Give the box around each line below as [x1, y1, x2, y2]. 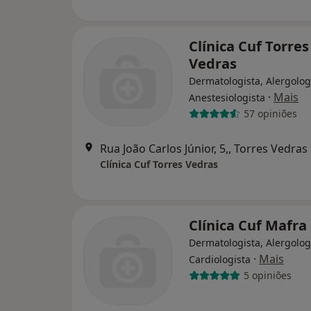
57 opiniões [243, 107, 297, 121]
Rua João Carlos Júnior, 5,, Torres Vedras [100, 140, 308, 156]
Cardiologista [189, 252, 251, 266]
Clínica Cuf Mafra [189, 215, 307, 235]
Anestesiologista [189, 90, 265, 104]
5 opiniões [243, 269, 292, 283]
